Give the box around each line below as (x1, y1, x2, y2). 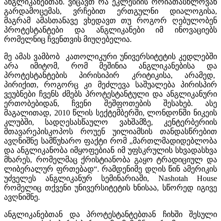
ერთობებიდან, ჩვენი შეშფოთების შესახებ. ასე (4, 99, 217, 108)
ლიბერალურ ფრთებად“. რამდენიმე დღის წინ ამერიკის (4, 164, 217, 173)
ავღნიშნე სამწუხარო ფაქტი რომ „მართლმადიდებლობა (4, 136, 217, 145)
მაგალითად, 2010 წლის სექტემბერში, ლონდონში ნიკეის (4, 108, 217, 117)
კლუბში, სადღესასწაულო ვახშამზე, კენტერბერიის (4, 117, 217, 126)
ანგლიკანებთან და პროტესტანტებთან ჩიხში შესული (4, 210, 217, 219)
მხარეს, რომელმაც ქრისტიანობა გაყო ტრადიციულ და (4, 155, 217, 164)
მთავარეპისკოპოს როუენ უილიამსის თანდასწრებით (4, 127, 217, 136)
